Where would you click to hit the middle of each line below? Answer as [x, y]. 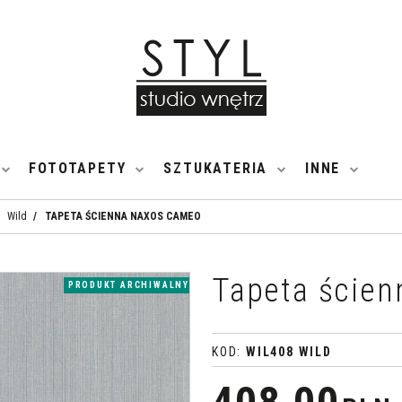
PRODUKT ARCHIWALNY [128, 285]
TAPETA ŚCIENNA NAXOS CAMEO [123, 216]
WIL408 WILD [288, 352]
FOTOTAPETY [78, 168]
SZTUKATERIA [216, 168]
